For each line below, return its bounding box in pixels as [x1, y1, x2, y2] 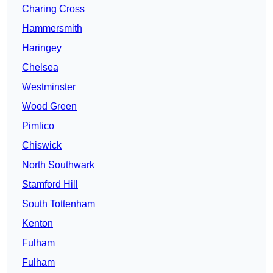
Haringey [22, 43, 62, 54]
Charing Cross [22, 4, 85, 15]
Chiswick [22, 140, 62, 151]
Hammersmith [22, 23, 82, 34]
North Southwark [22, 160, 94, 171]
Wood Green [22, 101, 77, 112]
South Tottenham [22, 199, 95, 210]
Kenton [22, 218, 53, 229]
